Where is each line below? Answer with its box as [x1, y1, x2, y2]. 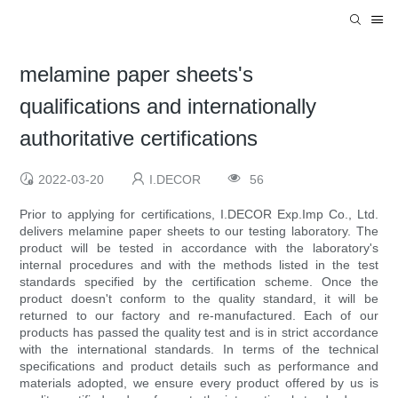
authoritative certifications [20, 126, 259, 151]
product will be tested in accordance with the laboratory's [20, 241, 378, 256]
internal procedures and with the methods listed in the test [20, 258, 378, 273]
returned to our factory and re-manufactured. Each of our [20, 308, 378, 323]
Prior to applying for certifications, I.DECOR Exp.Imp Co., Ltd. [20, 207, 378, 222]
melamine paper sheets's [20, 62, 254, 87]
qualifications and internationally [20, 94, 317, 119]
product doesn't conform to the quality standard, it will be [20, 291, 378, 306]
